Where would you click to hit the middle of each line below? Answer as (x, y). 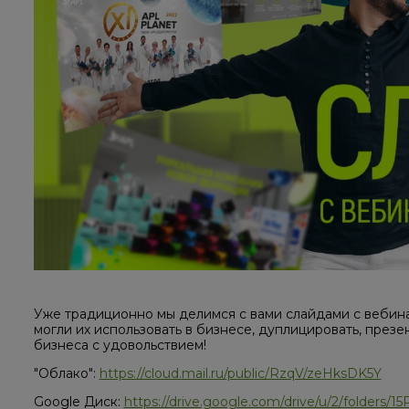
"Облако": (66, 374)
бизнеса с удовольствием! (120, 346)
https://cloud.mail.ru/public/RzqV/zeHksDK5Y (240, 374)
